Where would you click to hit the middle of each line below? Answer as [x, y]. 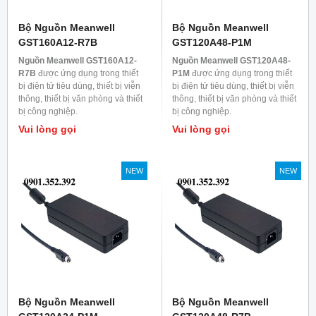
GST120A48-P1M [212, 43]
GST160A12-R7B [58, 43]
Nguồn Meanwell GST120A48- [231, 61]
